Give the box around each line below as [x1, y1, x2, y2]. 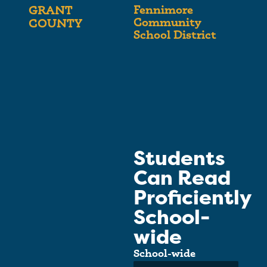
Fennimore [133, 2, 193, 17]
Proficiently [133, 184, 251, 211]
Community [133, 14, 201, 29]
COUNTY [29, 15, 82, 30]
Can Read [133, 164, 231, 191]
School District [133, 27, 216, 42]
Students [133, 145, 225, 172]
